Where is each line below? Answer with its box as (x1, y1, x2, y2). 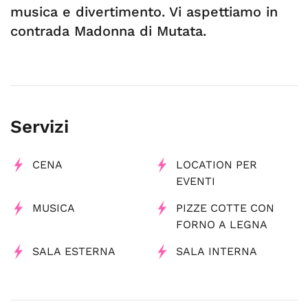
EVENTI (176, 175, 215, 188)
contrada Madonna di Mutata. (10, 23, 206, 39)
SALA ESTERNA (32, 245, 115, 258)
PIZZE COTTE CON (176, 201, 274, 214)
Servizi (10, 116, 69, 137)
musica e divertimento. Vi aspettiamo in (10, 3, 278, 20)
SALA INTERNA (176, 245, 257, 258)
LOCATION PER (176, 158, 257, 171)
